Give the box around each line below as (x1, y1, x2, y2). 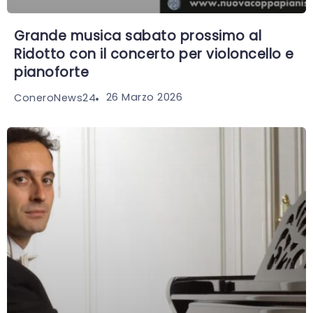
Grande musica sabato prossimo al (14, 26, 261, 45)
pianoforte (14, 62, 89, 82)
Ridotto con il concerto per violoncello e (14, 44, 294, 64)
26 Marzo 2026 (105, 90, 182, 105)
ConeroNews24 (14, 90, 96, 105)
